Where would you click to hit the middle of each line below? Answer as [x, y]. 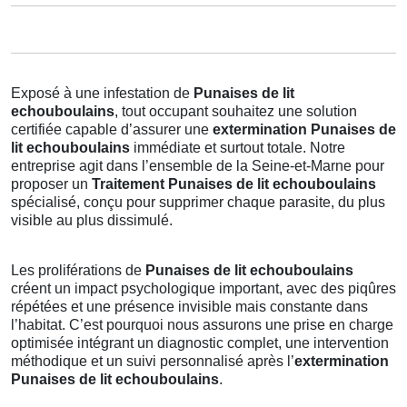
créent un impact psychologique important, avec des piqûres [203, 288]
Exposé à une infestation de [102, 93]
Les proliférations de [78, 270]
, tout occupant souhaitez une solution [236, 111]
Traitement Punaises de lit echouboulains [234, 184]
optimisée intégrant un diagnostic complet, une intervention [200, 343]
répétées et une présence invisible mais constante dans [189, 307]
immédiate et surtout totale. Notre [238, 148]
